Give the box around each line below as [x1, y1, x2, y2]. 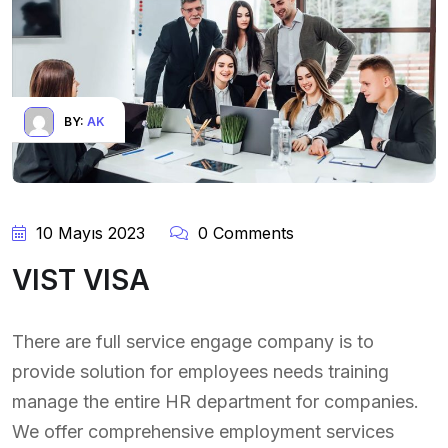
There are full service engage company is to [12, 330, 374, 352]
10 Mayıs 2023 [31, 222, 145, 243]
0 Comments [193, 222, 294, 243]
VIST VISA [12, 262, 150, 297]
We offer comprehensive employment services [12, 420, 394, 442]
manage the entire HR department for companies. [12, 390, 419, 412]
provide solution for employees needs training [12, 360, 389, 382]
